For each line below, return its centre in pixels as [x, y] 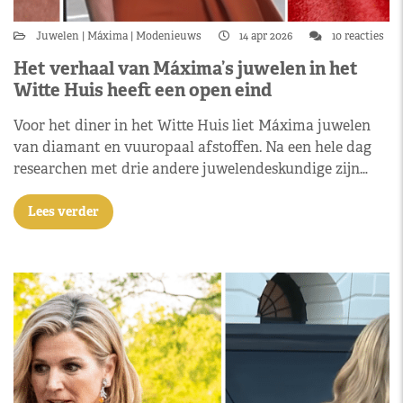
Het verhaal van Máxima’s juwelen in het [186, 68]
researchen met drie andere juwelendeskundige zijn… [191, 169]
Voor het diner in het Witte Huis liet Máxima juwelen [192, 125]
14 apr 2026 [266, 36]
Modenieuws [169, 36]
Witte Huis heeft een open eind [143, 90]
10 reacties [357, 36]
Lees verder [63, 211]
